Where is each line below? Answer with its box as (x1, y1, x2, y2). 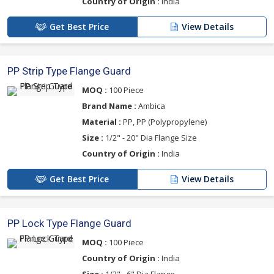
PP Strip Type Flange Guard (7, 64, 131, 77)
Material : (82, 116, 121, 127)
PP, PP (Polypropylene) (121, 116, 207, 127)
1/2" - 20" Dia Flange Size (103, 131, 197, 143)
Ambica (136, 100, 165, 111)
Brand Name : (82, 100, 136, 111)
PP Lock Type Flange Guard (7, 217, 131, 229)
